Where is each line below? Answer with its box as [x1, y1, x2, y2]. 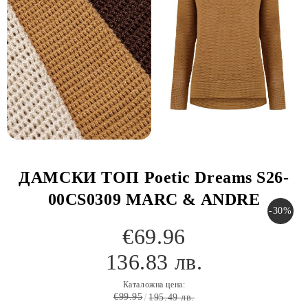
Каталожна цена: [122, 279, 186, 289]
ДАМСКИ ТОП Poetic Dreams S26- [19, 168, 289, 186]
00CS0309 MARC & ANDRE [47, 190, 261, 208]
